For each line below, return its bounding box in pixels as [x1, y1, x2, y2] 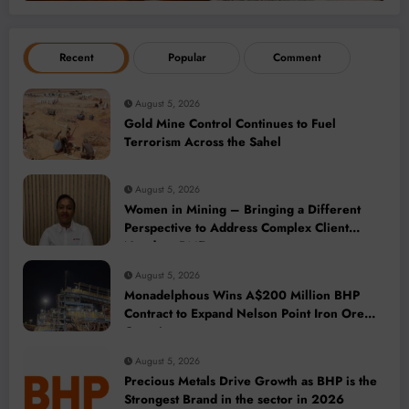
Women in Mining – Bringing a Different [124, 200, 361, 218]
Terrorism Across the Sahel [124, 132, 281, 151]
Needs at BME [124, 236, 205, 255]
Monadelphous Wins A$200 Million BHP [124, 286, 360, 304]
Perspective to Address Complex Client [124, 218, 349, 236]
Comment [273, 48, 321, 66]
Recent [58, 48, 94, 66]
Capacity [124, 322, 173, 341]
